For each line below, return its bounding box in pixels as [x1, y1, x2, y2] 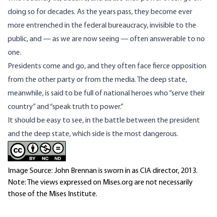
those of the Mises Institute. [8, 190, 97, 199]
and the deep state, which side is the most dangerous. [8, 130, 180, 139]
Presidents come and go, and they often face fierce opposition [8, 62, 206, 71]
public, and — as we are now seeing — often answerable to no [8, 35, 205, 44]
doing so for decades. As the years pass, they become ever [8, 8, 192, 16]
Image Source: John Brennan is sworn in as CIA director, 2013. [8, 167, 198, 175]
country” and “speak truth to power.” [8, 103, 124, 111]
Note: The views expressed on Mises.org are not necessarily [8, 179, 193, 187]
